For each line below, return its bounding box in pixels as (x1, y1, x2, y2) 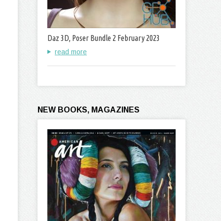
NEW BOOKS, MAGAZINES (37, 106, 140, 114)
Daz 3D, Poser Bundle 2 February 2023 (47, 34, 160, 42)
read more (55, 48, 87, 56)
